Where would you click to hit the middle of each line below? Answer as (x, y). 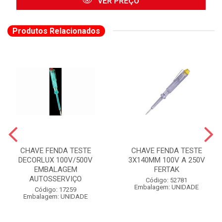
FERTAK (166, 169)
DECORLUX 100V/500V (55, 160)
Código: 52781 (166, 180)
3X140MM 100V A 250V (166, 160)
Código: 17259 (55, 189)
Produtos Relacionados (56, 31)
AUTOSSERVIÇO (55, 179)
